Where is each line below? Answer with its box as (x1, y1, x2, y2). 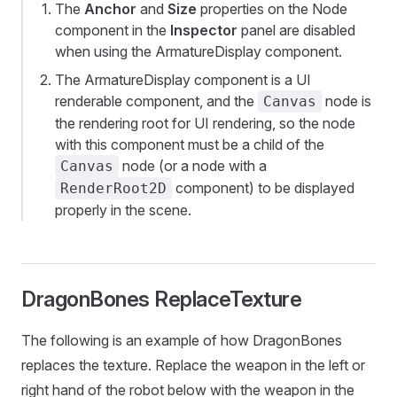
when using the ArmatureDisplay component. (55, 43, 342, 61)
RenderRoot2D (60, 180, 167, 198)
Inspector (170, 21, 237, 40)
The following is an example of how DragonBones (21, 331, 342, 350)
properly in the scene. (55, 201, 191, 220)
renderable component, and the (55, 92, 258, 111)
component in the (55, 21, 170, 40)
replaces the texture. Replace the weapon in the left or (21, 356, 365, 375)
